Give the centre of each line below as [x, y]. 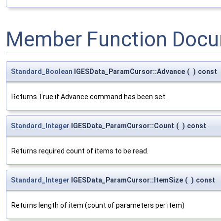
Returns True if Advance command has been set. [89, 96]
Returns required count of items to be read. [80, 151]
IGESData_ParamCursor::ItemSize [126, 180]
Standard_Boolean [42, 71]
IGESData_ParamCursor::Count [122, 126]
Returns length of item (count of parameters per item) [98, 205]
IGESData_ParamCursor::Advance [129, 71]
